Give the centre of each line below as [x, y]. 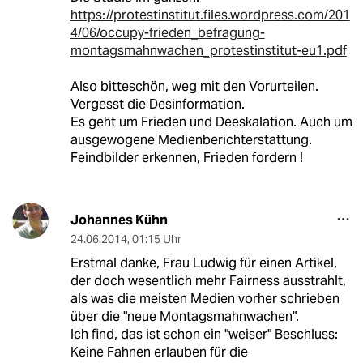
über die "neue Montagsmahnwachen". [184, 316]
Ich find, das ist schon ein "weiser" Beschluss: [204, 334]
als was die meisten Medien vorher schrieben [205, 298]
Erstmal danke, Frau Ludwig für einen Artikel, [203, 263]
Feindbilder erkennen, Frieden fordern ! [186, 157]
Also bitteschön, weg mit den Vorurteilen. [194, 86]
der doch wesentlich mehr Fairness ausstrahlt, [208, 280]
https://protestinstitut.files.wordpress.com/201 [210, 15]
